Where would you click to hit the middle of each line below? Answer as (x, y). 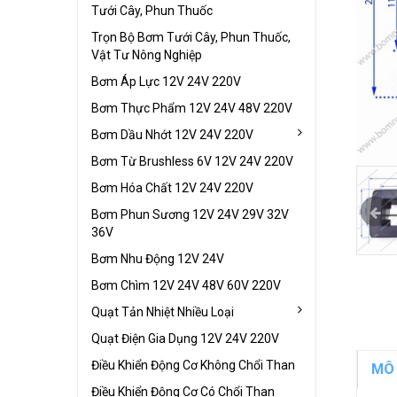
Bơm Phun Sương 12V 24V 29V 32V (190, 214)
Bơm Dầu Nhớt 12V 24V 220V (172, 134)
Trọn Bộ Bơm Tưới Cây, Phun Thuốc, (191, 37)
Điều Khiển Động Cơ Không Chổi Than (193, 365)
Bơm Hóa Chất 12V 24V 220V (172, 187)
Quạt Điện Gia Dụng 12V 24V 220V (185, 338)
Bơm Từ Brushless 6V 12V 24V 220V (192, 161)
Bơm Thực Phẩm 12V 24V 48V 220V (192, 108)
